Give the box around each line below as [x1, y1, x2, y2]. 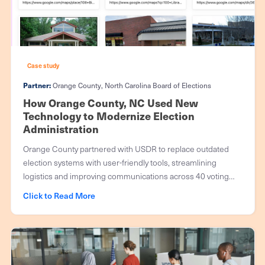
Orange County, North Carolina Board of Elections [52, 80, 211, 90]
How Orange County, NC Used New [22, 95, 198, 110]
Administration [22, 121, 99, 136]
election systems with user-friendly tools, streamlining [22, 156, 216, 168]
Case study [27, 61, 60, 70]
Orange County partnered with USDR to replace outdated [22, 143, 229, 154]
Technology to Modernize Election [22, 108, 195, 123]
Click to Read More [22, 189, 95, 202]
